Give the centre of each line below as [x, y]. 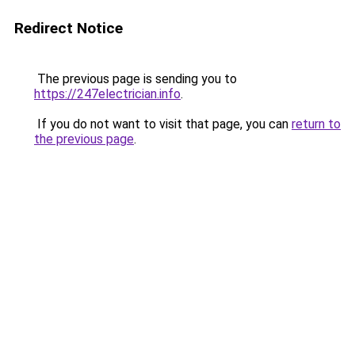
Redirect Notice [69, 28]
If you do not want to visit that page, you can [163, 124]
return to [316, 124]
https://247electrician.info [107, 94]
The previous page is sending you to [136, 79]
